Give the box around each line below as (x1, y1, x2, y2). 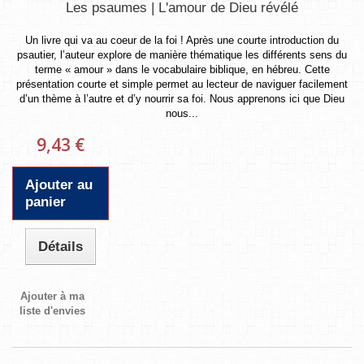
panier (25, 193, 66, 210)
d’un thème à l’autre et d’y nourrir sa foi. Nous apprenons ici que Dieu (19, 92, 344, 105)
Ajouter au (25, 176, 93, 193)
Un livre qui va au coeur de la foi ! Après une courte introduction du (25, 33, 339, 46)
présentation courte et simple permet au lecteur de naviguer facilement (16, 77, 348, 90)
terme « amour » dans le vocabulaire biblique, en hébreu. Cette (34, 63, 330, 76)
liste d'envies (19, 304, 86, 317)
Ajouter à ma (20, 289, 85, 302)
